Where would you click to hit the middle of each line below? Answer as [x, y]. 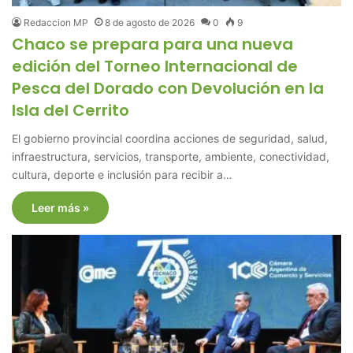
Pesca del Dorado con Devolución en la [168, 88]
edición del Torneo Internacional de [155, 66]
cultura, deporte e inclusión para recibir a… [123, 174]
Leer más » [61, 207]
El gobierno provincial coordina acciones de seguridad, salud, [170, 138]
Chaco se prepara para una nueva [153, 44]
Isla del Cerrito [71, 110]
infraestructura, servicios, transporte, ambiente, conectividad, [171, 156]
